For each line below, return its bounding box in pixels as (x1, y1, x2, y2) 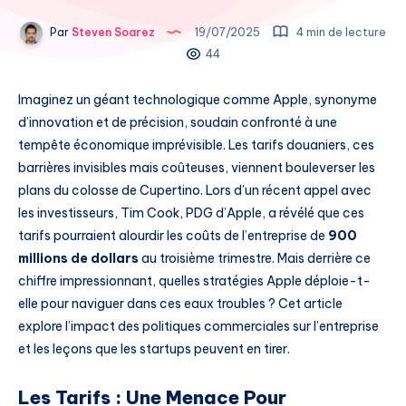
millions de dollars (18, 249, 139, 266)
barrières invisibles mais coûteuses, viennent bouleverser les (18, 159, 375, 176)
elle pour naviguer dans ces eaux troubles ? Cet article (18, 295, 343, 312)
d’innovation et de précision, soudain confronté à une (18, 113, 337, 130)
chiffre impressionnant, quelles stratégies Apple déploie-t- (18, 272, 371, 289)
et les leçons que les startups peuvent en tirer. (18, 340, 290, 357)
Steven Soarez (69, 24, 155, 39)
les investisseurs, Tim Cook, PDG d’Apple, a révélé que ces (18, 204, 364, 221)
